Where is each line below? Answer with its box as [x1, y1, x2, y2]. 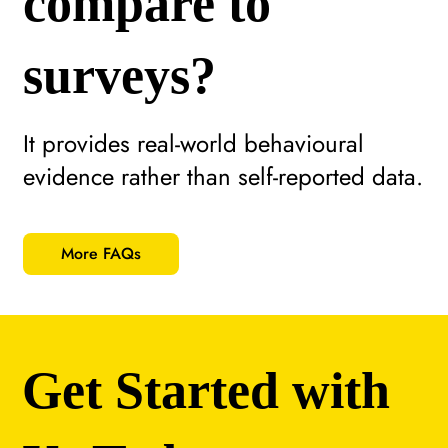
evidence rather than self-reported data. [22, 158, 423, 194]
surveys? [22, 46, 216, 104]
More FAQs [60, 241, 141, 265]
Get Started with [22, 362, 391, 420]
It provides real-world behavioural [22, 125, 364, 161]
